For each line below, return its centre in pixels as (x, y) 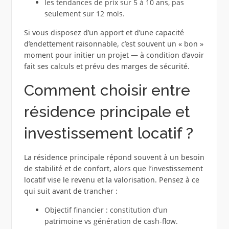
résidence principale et (107, 112)
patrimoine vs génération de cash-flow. (111, 221)
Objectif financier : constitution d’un (106, 210)
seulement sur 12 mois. (84, 14)
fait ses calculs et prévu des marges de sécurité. (107, 66)
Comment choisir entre (107, 90)
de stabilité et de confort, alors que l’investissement (113, 169)
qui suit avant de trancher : (71, 191)
